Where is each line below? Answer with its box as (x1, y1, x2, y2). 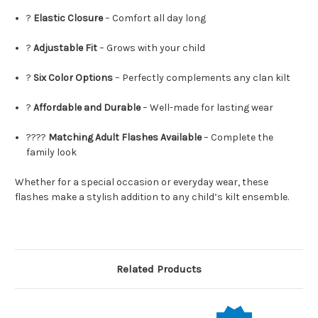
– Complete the (202, 131, 274, 144)
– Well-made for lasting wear (141, 102, 274, 114)
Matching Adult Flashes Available (48, 131, 202, 144)
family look (26, 146, 77, 159)
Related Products (116, 263, 202, 276)
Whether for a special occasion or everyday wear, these (15, 176, 268, 189)
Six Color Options (33, 72, 114, 84)
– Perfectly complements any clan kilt (113, 72, 291, 84)
